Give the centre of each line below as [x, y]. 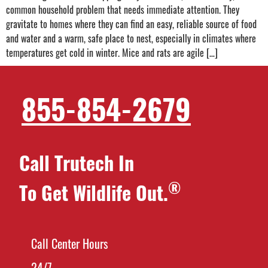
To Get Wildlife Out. [94, 192]
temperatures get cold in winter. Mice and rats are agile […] [112, 53]
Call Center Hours [69, 243]
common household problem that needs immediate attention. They [123, 10]
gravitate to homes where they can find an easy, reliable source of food [131, 24]
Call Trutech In [77, 162]
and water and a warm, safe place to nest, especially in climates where [131, 38]
